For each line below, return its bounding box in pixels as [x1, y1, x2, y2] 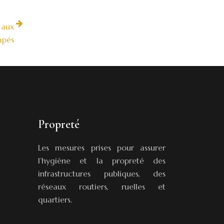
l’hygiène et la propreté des [38, 155, 165, 165]
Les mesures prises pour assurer [38, 142, 165, 152]
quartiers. [38, 194, 72, 204]
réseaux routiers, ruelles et [38, 181, 165, 191]
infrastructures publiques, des [38, 168, 165, 178]
